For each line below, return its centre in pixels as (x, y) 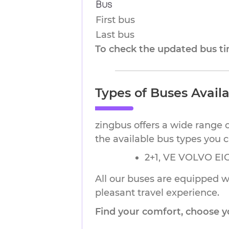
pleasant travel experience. (157, 193)
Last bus (115, 35)
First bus (115, 20)
